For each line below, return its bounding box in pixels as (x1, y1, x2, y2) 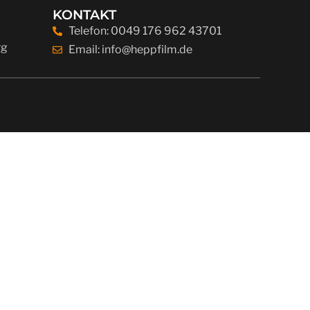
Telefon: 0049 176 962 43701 (68, 24, 221, 37)
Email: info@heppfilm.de (68, 43, 192, 56)
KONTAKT (53, 7, 116, 23)
